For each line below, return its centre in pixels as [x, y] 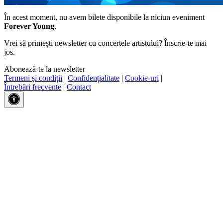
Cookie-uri [142, 78]
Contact [79, 87]
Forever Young [29, 26]
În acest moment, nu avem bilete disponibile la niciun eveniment [104, 17]
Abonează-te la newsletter [45, 69]
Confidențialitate [94, 78]
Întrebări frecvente [33, 87]
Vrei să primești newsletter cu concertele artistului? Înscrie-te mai [105, 43]
